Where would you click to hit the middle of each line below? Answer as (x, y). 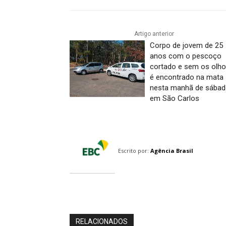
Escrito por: (133, 151)
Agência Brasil (172, 151)
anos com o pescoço (185, 56)
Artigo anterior (154, 34)
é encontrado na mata (186, 77)
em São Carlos (174, 99)
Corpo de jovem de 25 (186, 46)
